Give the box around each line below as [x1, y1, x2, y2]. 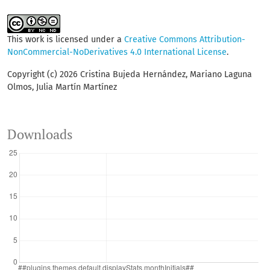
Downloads [7, 126, 73, 143]
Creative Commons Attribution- [124, 34, 245, 45]
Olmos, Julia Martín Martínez [7, 82, 117, 93]
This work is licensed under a [7, 34, 124, 45]
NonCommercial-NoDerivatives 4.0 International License [7, 47, 227, 58]
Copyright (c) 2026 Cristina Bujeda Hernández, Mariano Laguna [7, 69, 252, 80]
